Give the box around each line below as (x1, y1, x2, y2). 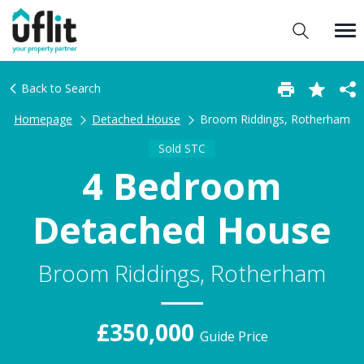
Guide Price (199, 327, 268, 346)
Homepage (14, 111, 72, 127)
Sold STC (158, 140, 206, 156)
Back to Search (18, 80, 101, 96)
